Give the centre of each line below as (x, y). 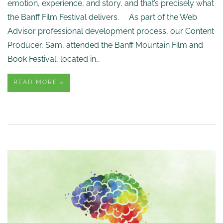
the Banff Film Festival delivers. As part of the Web (102, 17)
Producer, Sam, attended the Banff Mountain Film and (105, 45)
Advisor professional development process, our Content (111, 31)
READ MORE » (39, 82)
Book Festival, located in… (54, 59)
